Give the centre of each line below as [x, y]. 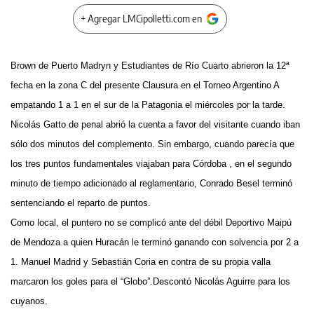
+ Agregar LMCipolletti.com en [141, 19]
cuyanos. [29, 301]
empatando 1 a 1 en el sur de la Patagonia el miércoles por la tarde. [148, 105]
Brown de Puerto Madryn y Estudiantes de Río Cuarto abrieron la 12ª [150, 66]
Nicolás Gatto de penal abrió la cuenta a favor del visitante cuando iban [155, 124]
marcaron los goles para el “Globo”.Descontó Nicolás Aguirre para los [150, 281]
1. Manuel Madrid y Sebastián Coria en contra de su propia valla [141, 262]
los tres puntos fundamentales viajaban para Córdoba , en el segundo [151, 164]
